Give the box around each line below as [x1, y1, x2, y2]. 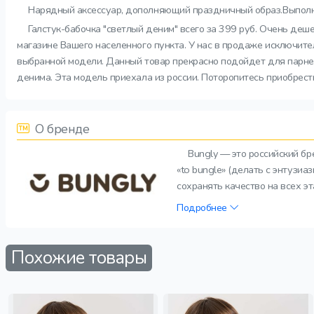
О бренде [32, 121, 90, 137]
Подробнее [177, 200, 230, 214]
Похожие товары [11, 246, 147, 270]
